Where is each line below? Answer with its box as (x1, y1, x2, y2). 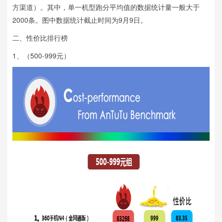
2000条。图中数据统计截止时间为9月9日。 (12, 15, 147, 25)
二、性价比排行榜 (12, 33, 68, 43)
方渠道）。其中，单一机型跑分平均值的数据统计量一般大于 (12, 2, 200, 12)
